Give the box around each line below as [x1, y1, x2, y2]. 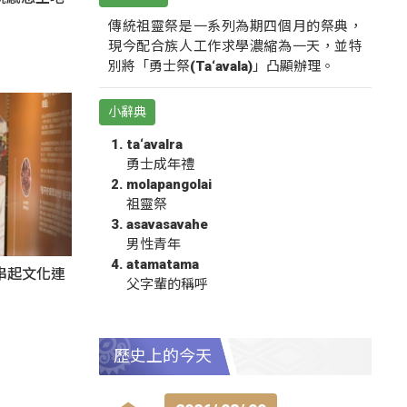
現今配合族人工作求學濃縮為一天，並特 [108, 37, 362, 55]
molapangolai [126, 175, 212, 193]
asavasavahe [126, 215, 208, 233]
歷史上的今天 [114, 346, 212, 366]
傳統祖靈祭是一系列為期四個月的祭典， [108, 17, 362, 35]
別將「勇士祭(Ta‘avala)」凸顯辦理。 [108, 57, 334, 74]
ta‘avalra [126, 135, 183, 153]
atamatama [126, 255, 199, 273]
